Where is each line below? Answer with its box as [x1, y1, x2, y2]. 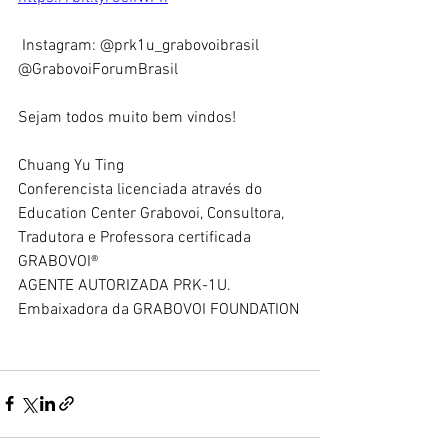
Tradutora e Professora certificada [18, 227, 255, 248]
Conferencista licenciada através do [18, 179, 266, 200]
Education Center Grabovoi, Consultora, [18, 203, 288, 224]
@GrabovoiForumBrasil [18, 59, 182, 80]
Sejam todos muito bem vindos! [18, 107, 248, 128]
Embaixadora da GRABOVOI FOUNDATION [18, 299, 299, 320]
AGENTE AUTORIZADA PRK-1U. [18, 275, 235, 296]
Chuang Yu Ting [18, 155, 128, 176]
